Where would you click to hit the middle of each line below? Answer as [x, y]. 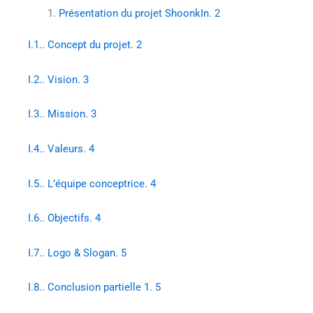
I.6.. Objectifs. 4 [64, 218]
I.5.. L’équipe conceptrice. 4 [92, 183]
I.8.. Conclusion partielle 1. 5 [94, 287]
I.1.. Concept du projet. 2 [85, 45]
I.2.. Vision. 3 [58, 79]
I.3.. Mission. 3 [62, 114]
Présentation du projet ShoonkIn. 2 [139, 13]
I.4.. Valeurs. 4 [61, 148]
